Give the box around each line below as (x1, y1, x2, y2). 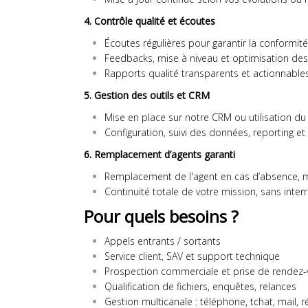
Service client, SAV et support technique (104, 250, 280, 263)
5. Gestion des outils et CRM (84, 89, 210, 102)
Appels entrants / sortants (104, 234, 221, 247)
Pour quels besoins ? (84, 205, 239, 228)
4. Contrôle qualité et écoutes (84, 14, 215, 27)
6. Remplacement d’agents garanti (84, 148, 235, 161)
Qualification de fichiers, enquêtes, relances (104, 280, 296, 293)
